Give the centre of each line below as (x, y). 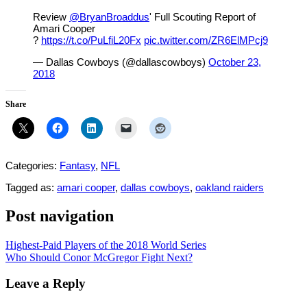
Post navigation (60, 216)
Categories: (33, 165)
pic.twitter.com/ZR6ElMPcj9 (206, 40)
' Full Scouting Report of (202, 16)
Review (51, 16)
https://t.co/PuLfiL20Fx (91, 40)
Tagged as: (31, 187)
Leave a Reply (46, 284)
